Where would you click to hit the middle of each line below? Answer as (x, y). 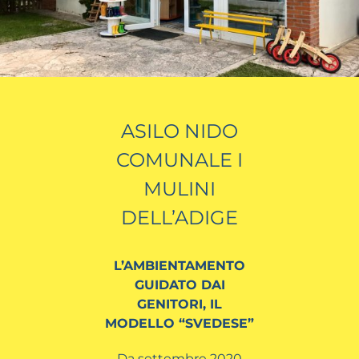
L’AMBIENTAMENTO (179, 265)
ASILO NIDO (179, 131)
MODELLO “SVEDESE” (179, 323)
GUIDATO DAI (179, 284)
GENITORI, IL (179, 304)
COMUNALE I (179, 159)
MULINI (179, 188)
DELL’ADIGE (179, 217)
